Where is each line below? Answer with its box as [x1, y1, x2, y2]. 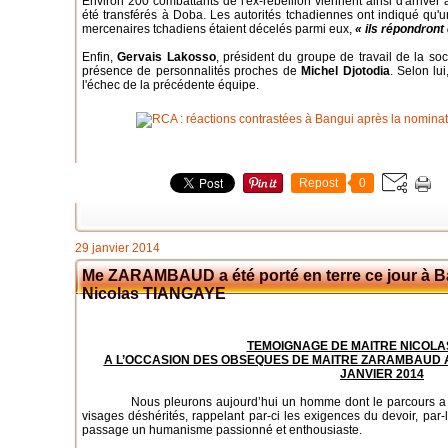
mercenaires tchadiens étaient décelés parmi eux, [82, 22, 355, 36]
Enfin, [82, 50, 118, 64]
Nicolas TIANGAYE [82, 285, 226, 302]
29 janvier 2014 [75, 241, 160, 255]
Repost [299, 176, 338, 190]
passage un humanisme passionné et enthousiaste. [82, 423, 362, 437]
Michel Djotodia [301, 64, 390, 78]
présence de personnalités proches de [82, 64, 302, 78]
